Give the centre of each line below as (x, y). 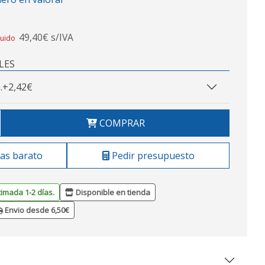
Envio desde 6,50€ (36, 210)
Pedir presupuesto (152, 156)
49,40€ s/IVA (46, 38)
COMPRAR (121, 123)
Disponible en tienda (112, 193)
